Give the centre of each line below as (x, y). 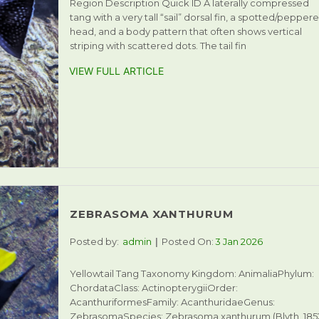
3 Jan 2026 (239, 241)
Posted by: (94, 241)
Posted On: (187, 241)
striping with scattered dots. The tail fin (158, 46)
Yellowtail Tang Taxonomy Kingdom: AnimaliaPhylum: (192, 273)
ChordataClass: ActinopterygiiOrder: (153, 287)
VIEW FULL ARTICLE (116, 71)
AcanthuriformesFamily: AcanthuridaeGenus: (172, 302)
